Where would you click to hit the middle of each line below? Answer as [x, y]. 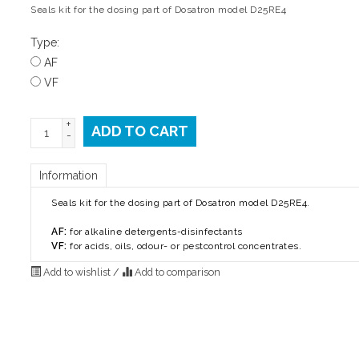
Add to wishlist [77, 272]
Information [69, 175]
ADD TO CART [140, 131]
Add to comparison [177, 272]
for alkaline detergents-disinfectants [155, 231]
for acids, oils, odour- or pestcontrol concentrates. [186, 246]
